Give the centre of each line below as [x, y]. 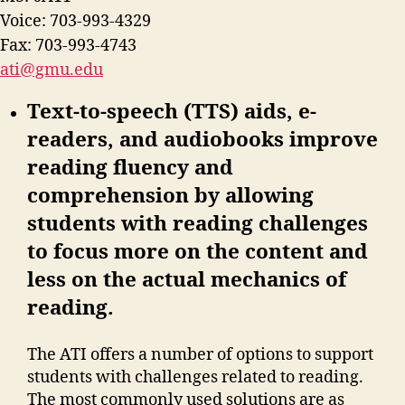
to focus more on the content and [198, 253]
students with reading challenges [198, 225]
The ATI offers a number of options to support [200, 354]
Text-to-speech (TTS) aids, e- [172, 113]
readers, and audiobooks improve [202, 141]
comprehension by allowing [170, 197]
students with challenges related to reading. [195, 377]
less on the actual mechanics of [187, 281]
